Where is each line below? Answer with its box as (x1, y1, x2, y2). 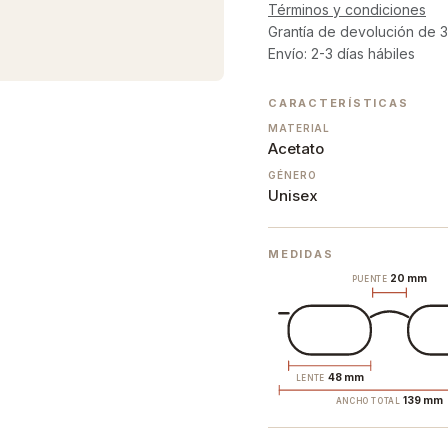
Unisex (268, 186, 318, 206)
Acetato (268, 139, 324, 159)
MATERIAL (268, 122, 331, 135)
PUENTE (351, 274, 390, 285)
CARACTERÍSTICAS (268, 96, 409, 111)
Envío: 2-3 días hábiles (268, 45, 415, 63)
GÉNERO (268, 169, 317, 182)
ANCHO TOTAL (335, 396, 403, 407)
